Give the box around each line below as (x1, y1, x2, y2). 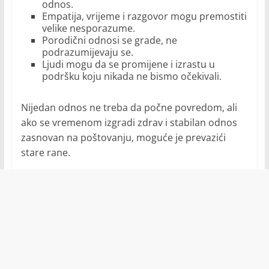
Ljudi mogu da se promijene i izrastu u (41, 58, 215, 71)
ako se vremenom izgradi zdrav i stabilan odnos (20, 116, 237, 130)
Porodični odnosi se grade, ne (41, 34, 177, 47)
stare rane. (20, 146, 70, 160)
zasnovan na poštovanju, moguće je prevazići (20, 131, 226, 145)
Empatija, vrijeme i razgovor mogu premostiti (41, 10, 247, 23)
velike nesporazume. (41, 22, 135, 35)
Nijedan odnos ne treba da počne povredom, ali (20, 101, 237, 115)
